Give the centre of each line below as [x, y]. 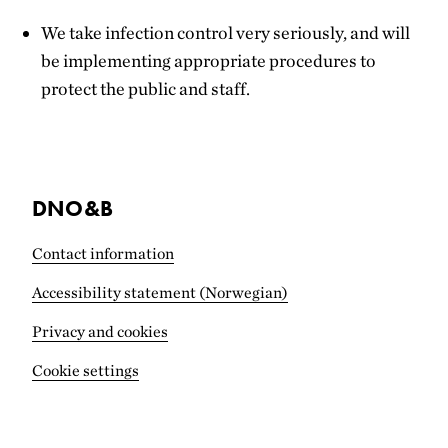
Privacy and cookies [100, 332]
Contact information [103, 254]
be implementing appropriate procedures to [209, 60]
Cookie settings [85, 371]
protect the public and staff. [146, 88]
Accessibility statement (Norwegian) [160, 293]
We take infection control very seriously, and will [226, 32]
